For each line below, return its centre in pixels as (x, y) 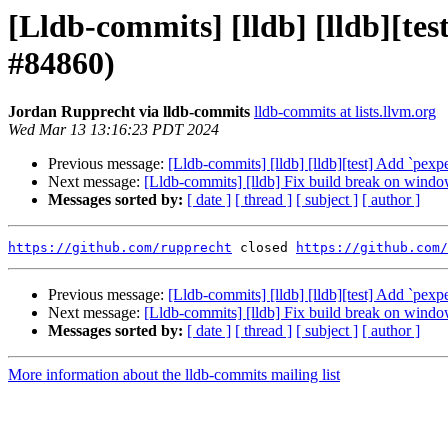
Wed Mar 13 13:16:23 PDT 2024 (113, 130)
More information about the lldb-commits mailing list (174, 375)
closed (264, 248)
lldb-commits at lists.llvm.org (345, 112)
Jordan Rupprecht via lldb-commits (129, 112)
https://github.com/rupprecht (120, 248)
